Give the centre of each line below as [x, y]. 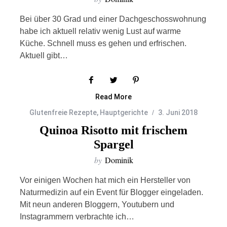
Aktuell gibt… [44, 55]
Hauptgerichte [124, 112]
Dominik [119, 160]
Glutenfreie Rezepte [63, 112]
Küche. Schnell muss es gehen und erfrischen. [103, 43]
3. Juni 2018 [178, 112]
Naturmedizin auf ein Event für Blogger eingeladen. [111, 192]
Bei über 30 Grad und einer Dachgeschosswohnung [113, 19]
